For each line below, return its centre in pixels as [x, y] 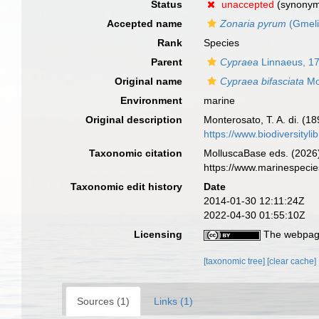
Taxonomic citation [136, 153]
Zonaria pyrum [253, 23]
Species [222, 43]
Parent [167, 62]
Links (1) [173, 301]
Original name [149, 81]
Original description [134, 120]
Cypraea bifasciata [262, 81]
